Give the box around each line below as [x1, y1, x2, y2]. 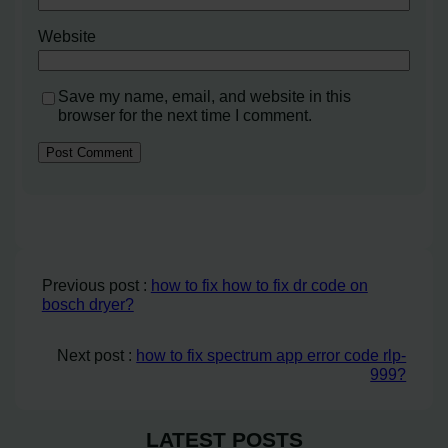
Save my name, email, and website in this [58, 87, 352, 106]
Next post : [57, 345, 137, 364]
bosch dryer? [41, 294, 134, 313]
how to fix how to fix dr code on [150, 275, 368, 294]
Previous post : [41, 275, 151, 294]
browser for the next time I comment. [58, 106, 313, 125]
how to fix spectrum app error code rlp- [136, 345, 407, 364]
